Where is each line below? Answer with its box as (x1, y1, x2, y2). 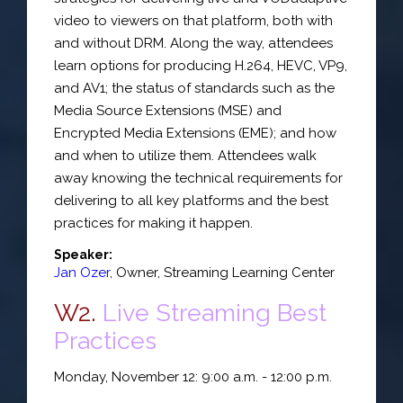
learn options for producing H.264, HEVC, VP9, (54, 58, 347, 74)
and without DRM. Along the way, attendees (54, 35, 333, 51)
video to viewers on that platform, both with (54, 13, 333, 29)
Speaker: (54, 246, 112, 262)
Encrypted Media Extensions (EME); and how (54, 125, 336, 141)
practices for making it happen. (54, 215, 253, 231)
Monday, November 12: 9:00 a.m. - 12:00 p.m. (54, 369, 332, 385)
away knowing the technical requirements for (54, 170, 343, 186)
